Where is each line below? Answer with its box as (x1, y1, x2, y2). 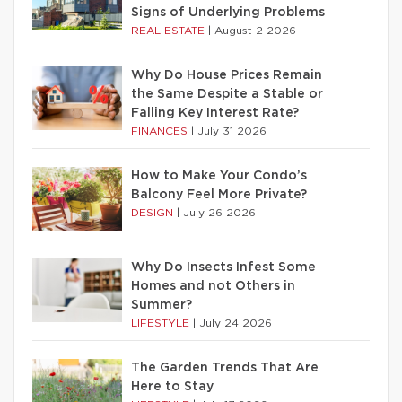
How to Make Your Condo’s (131, 169, 307, 182)
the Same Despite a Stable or (131, 87, 323, 100)
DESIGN (131, 206, 177, 218)
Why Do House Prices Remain (131, 68, 322, 82)
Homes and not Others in (131, 279, 295, 293)
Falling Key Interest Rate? (131, 106, 299, 119)
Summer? (131, 298, 192, 311)
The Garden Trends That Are (131, 361, 319, 374)
